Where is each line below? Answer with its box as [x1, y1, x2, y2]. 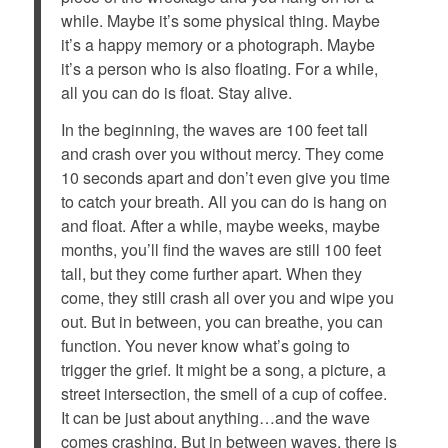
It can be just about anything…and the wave [60, 406, 370, 430]
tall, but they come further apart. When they [60, 262, 362, 286]
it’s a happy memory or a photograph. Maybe [60, 32, 375, 56]
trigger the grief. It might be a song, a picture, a [60, 358, 386, 382]
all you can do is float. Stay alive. [60, 80, 292, 104]
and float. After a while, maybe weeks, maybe [60, 214, 380, 238]
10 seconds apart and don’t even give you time [60, 166, 390, 190]
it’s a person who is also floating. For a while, [60, 56, 378, 80]
